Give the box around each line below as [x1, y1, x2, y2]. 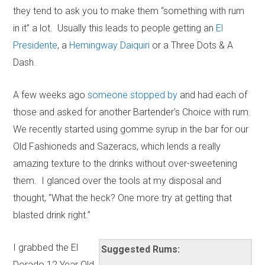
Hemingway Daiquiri [67, 40, 150, 51]
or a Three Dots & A [150, 40, 234, 51]
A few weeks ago [13, 89, 88, 101]
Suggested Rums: [101, 244, 180, 256]
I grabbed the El [13, 242, 79, 254]
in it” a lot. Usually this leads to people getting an [13, 22, 216, 34]
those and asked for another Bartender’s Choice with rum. [13, 106, 251, 118]
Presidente [13, 40, 58, 51]
